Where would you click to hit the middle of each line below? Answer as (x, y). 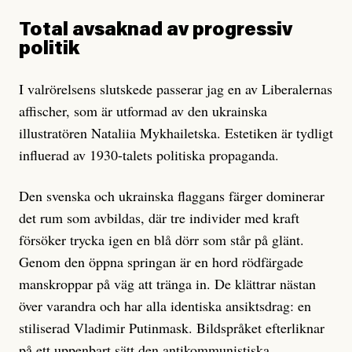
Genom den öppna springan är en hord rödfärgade (161, 261)
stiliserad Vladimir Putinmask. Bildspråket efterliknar (172, 327)
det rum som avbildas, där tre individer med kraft (159, 217)
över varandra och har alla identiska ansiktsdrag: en (165, 305)
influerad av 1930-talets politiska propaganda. (151, 154)
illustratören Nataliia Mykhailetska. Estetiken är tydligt (176, 132)
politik (49, 49)
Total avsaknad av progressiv (156, 30)
